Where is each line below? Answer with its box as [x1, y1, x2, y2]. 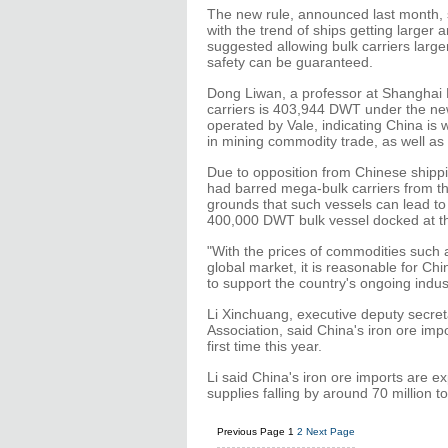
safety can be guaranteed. [207, 54, 373, 70]
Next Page [306, 426, 355, 437]
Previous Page [217, 426, 285, 437]
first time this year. [207, 338, 322, 354]
